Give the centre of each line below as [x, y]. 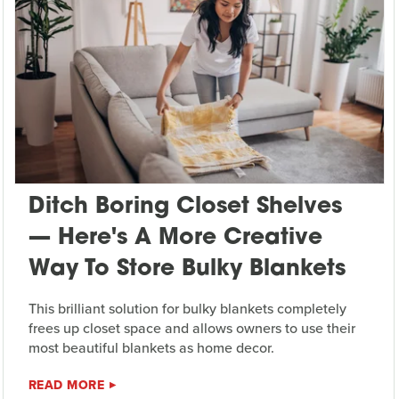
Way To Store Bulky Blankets [187, 269]
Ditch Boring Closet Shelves [185, 207]
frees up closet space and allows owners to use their [191, 328]
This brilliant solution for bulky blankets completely [187, 308]
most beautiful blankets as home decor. [151, 347]
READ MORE [66, 385]
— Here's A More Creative [175, 238]
